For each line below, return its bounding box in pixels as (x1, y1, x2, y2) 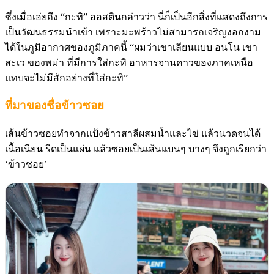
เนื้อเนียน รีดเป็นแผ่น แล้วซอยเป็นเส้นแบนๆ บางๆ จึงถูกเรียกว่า (5, 144, 267, 155)
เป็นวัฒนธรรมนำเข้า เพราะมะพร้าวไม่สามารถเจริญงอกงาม (5, 26, 261, 37)
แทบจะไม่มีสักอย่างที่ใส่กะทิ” (5, 72, 128, 83)
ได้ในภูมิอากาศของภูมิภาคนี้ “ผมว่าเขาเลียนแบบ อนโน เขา (5, 42, 257, 53)
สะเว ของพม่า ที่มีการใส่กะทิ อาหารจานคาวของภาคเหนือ (5, 57, 253, 68)
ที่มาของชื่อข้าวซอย (5, 99, 104, 113)
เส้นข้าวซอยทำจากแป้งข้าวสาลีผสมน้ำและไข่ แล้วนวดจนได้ (5, 128, 261, 139)
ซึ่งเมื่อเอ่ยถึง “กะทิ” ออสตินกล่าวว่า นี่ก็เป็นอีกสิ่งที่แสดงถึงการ (5, 11, 268, 22)
